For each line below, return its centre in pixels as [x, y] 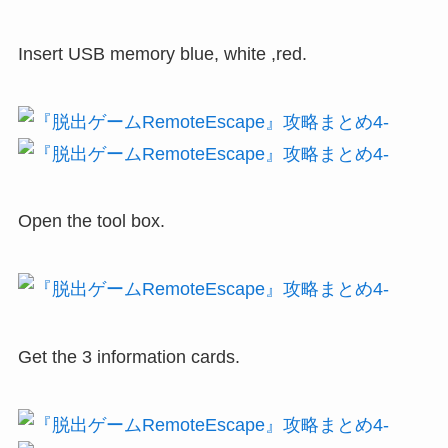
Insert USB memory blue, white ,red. [162, 53]
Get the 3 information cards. [128, 357]
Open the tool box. [91, 221]
